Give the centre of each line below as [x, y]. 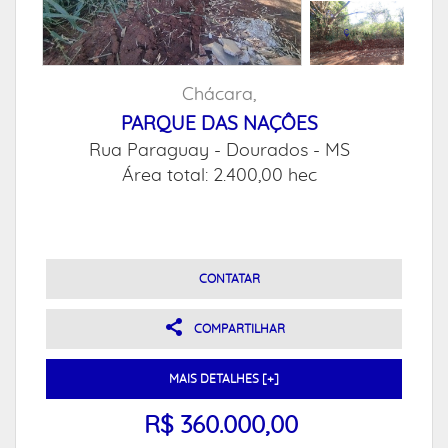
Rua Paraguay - [157, 151]
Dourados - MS [287, 151]
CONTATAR [229, 279]
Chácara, [219, 95]
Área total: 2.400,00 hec [219, 176]
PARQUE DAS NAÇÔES [219, 124]
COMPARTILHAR [239, 329]
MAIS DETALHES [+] [224, 379]
